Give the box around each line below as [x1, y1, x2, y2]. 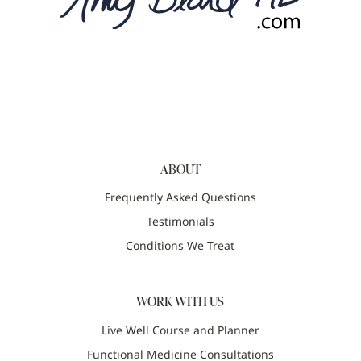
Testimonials [146, 214, 214, 230]
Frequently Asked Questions [104, 189, 256, 205]
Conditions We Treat [126, 238, 235, 254]
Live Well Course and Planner [101, 322, 259, 338]
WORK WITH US [136, 292, 225, 311]
